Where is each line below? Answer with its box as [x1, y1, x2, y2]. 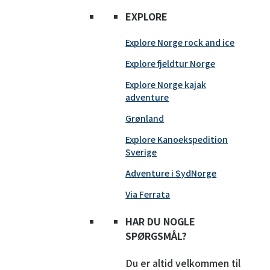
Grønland [125, 112, 165, 125]
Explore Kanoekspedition [125, 133, 228, 146]
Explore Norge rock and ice [125, 36, 235, 49]
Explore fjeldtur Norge [125, 57, 216, 70]
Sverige [125, 146, 157, 159]
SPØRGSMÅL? [125, 228, 187, 243]
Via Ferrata [125, 188, 171, 201]
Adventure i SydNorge [125, 167, 217, 180]
